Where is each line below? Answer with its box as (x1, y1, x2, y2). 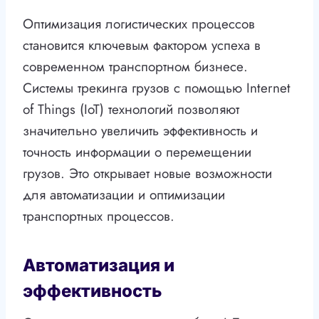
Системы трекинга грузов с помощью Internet (23, 78, 291, 98)
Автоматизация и (23, 255, 174, 276)
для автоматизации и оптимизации (23, 185, 225, 205)
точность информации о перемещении (23, 142, 251, 162)
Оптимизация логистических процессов (23, 14, 255, 34)
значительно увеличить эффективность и (23, 121, 258, 141)
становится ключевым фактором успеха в (23, 36, 261, 56)
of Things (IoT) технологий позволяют (23, 100, 239, 120)
